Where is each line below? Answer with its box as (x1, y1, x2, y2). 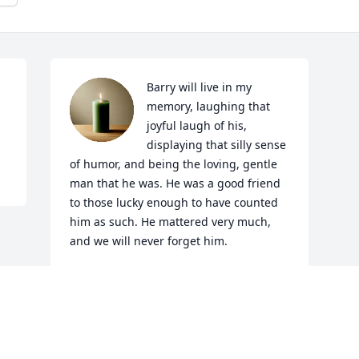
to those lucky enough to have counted (70, 195, 279, 211)
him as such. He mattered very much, (70, 214, 272, 230)
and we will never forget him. (70, 233, 228, 249)
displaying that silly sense (147, 137, 287, 153)
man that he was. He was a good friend (70, 175, 281, 192)
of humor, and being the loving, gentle (70, 156, 278, 172)
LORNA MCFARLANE (70, 270, 182, 286)
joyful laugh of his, (147, 118, 248, 134)
